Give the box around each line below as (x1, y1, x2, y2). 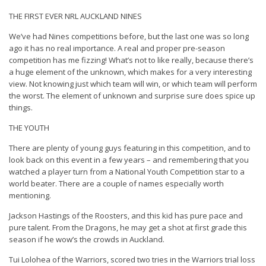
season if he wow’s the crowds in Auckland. (9, 234, 164, 245)
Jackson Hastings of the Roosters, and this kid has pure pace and (9, 210, 243, 221)
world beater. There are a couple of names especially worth (9, 178, 224, 189)
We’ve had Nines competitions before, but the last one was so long (9, 31, 249, 42)
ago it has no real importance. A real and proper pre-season (9, 43, 225, 53)
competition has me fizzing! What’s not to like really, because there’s (9, 55, 254, 65)
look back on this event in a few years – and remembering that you (9, 154, 249, 165)
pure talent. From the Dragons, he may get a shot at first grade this (9, 222, 247, 233)
